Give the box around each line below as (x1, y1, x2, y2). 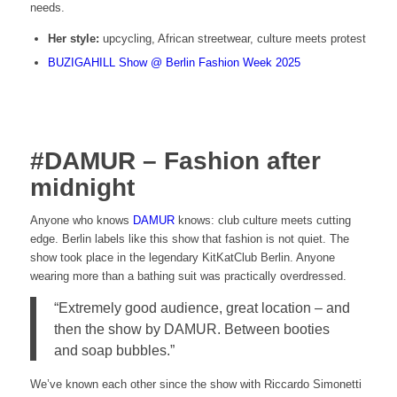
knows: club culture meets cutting (174, 213, 351, 227)
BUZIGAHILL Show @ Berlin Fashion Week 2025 (47, 55, 300, 69)
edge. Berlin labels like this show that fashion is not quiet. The (29, 231, 349, 245)
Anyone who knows (29, 213, 133, 227)
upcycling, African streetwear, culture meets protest (98, 31, 366, 45)
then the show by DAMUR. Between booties (53, 321, 330, 338)
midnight (29, 173, 135, 201)
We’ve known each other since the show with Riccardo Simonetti (29, 378, 362, 392)
